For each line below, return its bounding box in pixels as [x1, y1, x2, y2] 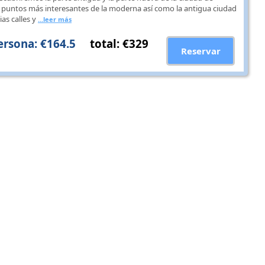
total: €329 [90, 35, 148, 51]
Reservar [180, 44, 221, 57]
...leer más [38, 14, 72, 24]
